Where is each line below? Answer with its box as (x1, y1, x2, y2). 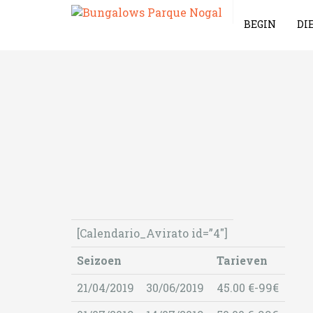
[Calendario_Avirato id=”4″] (77, 226, 228, 240)
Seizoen (77, 253, 122, 268)
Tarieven (217, 253, 268, 268)
